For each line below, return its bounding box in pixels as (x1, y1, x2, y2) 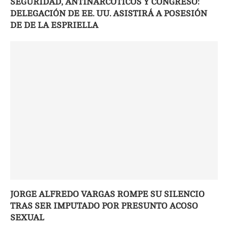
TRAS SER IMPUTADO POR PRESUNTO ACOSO (10, 201, 198, 211)
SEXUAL (10, 212, 44, 222)
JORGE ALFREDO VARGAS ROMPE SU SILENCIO (10, 189, 205, 199)
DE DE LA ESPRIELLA (10, 20, 98, 30)
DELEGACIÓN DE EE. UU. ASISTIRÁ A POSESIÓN (10, 8, 207, 18)
